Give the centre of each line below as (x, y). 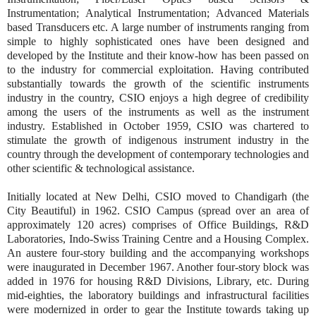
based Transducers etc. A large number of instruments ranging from (158, 27)
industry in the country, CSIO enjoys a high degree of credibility (158, 97)
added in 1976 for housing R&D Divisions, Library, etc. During (158, 281)
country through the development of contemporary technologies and (158, 154)
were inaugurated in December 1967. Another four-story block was (158, 267)
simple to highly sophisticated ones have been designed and (158, 41)
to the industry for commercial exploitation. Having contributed (158, 69)
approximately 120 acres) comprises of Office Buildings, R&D (158, 224)
